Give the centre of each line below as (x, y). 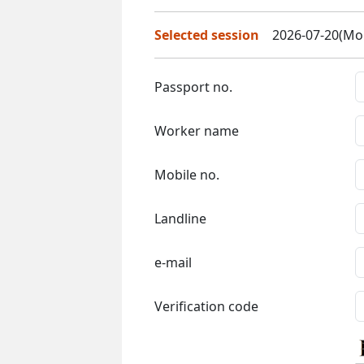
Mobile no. (187, 174)
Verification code (206, 306)
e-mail (173, 262)
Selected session (207, 35)
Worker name (197, 130)
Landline (180, 218)
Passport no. (193, 87)
